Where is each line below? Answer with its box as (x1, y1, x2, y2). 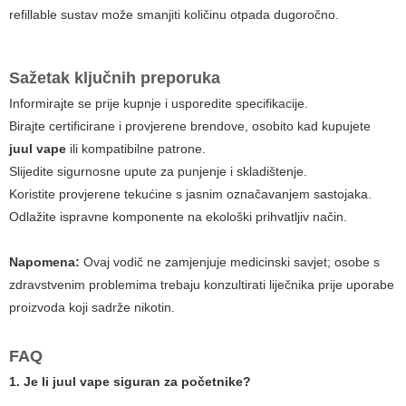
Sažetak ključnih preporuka (9, 68, 220, 87)
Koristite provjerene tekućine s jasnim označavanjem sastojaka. (9, 186, 372, 201)
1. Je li (9, 373, 53, 389)
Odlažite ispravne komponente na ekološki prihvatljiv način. (9, 208, 347, 224)
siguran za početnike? (110, 373, 251, 389)
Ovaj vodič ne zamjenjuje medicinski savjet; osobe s (80, 254, 380, 269)
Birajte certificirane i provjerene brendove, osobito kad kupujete (9, 118, 371, 133)
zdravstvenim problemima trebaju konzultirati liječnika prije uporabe (9, 276, 394, 292)
